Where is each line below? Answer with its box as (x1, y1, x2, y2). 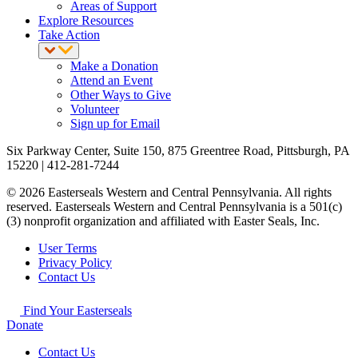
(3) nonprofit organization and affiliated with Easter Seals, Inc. (6, 214, 320, 229)
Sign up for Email (70, 117, 160, 131)
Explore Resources (38, 14, 133, 28)
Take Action (38, 28, 100, 42)
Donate (6, 318, 43, 332)
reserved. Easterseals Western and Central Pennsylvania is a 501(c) (6, 200, 342, 214)
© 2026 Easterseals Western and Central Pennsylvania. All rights (6, 185, 332, 200)
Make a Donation (70, 59, 158, 74)
